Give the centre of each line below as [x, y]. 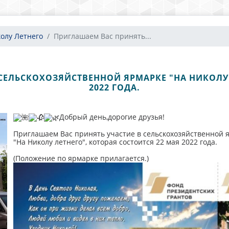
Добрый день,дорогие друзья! [112, 117]
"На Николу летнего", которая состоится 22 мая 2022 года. [115, 142]
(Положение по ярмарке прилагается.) [81, 158]
